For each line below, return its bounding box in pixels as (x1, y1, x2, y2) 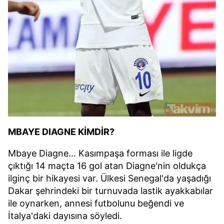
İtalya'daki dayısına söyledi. (8, 210, 122, 221)
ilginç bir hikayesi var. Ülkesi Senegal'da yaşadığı (8, 173, 211, 184)
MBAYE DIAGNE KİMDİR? (8, 126, 114, 137)
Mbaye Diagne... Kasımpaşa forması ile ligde (8, 148, 192, 159)
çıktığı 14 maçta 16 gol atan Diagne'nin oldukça (8, 160, 206, 171)
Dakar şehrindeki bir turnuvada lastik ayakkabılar (8, 185, 213, 196)
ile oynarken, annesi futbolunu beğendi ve (8, 198, 184, 209)
